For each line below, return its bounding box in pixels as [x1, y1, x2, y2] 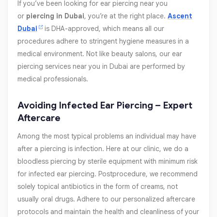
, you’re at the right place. [84, 12, 168, 21]
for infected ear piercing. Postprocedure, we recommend [17, 170, 198, 179]
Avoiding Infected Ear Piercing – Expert [17, 99, 192, 111]
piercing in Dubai [26, 12, 84, 21]
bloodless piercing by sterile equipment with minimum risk [17, 157, 198, 166]
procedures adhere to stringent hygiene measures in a [17, 37, 189, 46]
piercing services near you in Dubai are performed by [17, 62, 185, 71]
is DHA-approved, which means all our [45, 24, 164, 33]
